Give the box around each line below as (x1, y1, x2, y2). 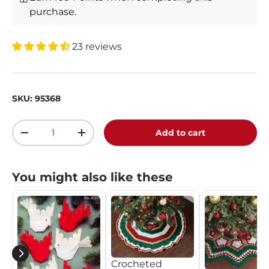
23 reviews (72, 41, 122, 53)
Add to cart (156, 127, 206, 139)
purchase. (29, 6, 77, 18)
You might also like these (12, 170, 173, 185)
